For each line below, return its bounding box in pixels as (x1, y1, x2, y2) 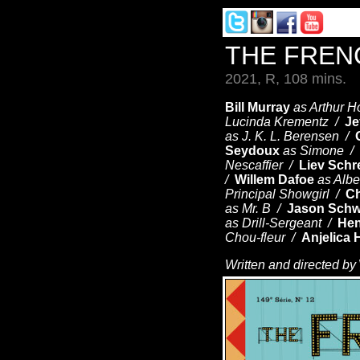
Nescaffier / (225, 158, 299, 172)
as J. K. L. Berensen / (225, 129, 355, 143)
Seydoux (225, 144, 280, 157)
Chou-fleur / (225, 231, 301, 244)
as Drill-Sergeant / (225, 216, 337, 230)
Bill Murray (225, 100, 290, 114)
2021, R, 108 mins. (225, 71, 346, 87)
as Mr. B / (225, 202, 287, 215)
